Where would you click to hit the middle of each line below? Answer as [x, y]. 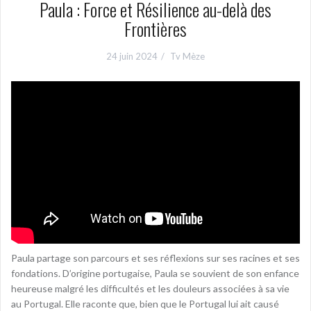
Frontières [155, 29]
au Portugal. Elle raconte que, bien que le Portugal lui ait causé [145, 303]
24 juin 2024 [132, 56]
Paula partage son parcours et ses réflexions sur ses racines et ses [155, 258]
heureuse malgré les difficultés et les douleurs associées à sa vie [150, 288]
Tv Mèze [187, 56]
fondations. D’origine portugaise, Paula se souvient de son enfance [155, 273]
